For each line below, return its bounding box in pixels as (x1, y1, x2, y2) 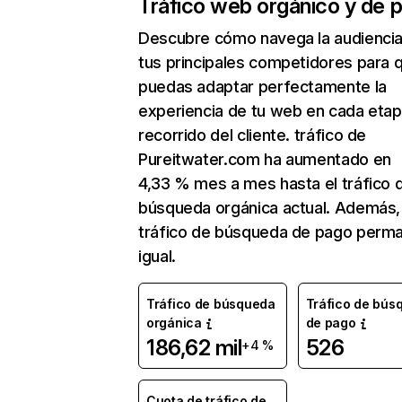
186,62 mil (146, 335, 242, 361)
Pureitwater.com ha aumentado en (138, 150, 391, 169)
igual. (138, 247, 176, 266)
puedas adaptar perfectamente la (138, 77, 387, 96)
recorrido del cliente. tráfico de (138, 126, 367, 144)
